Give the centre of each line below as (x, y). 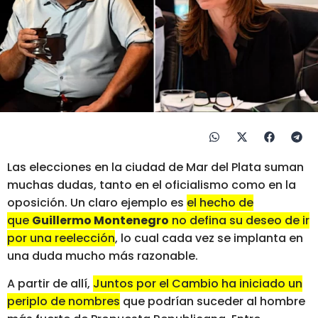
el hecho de (220, 202)
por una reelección (61, 238)
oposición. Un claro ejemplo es (97, 202)
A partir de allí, (50, 284)
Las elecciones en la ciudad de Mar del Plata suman (155, 167)
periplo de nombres (64, 302)
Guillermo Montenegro (100, 220)
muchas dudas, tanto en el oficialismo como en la (152, 185)
